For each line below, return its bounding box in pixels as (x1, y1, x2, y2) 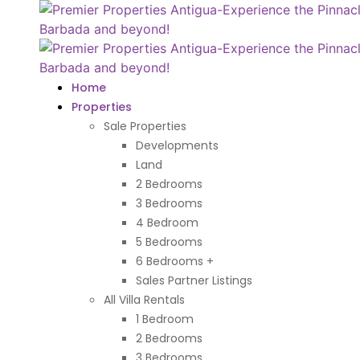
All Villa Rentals (103, 292, 185, 308)
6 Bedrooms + (135, 253, 214, 269)
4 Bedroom (135, 215, 198, 231)
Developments (135, 137, 219, 153)
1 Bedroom (135, 311, 194, 327)
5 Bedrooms (135, 234, 202, 250)
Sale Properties (103, 118, 186, 134)
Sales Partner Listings (135, 272, 252, 288)
